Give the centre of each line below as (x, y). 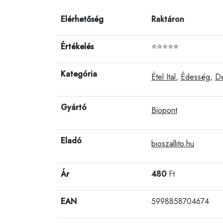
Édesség (195, 77)
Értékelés (77, 46)
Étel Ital (164, 77)
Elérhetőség (82, 19)
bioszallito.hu (173, 143)
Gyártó (74, 107)
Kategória (79, 74)
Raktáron (168, 19)
